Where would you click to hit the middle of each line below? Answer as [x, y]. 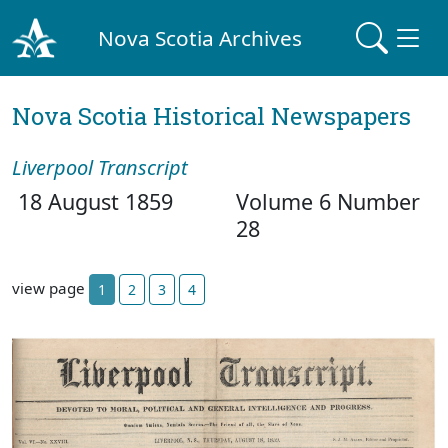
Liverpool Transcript [100, 167]
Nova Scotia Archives [200, 37]
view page [50, 287]
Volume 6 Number [328, 201]
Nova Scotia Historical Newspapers [211, 116]
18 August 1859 [92, 201]
